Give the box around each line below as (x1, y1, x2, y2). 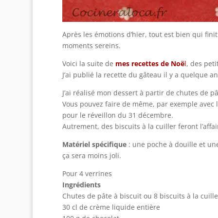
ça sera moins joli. (62, 151, 121, 160)
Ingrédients (62, 180, 101, 189)
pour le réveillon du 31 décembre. (62, 110, 173, 120)
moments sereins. (62, 41, 121, 50)
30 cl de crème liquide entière (62, 202, 160, 212)
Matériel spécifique (62, 140, 127, 149)
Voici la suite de (62, 59, 115, 68)
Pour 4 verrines (62, 169, 112, 178)
